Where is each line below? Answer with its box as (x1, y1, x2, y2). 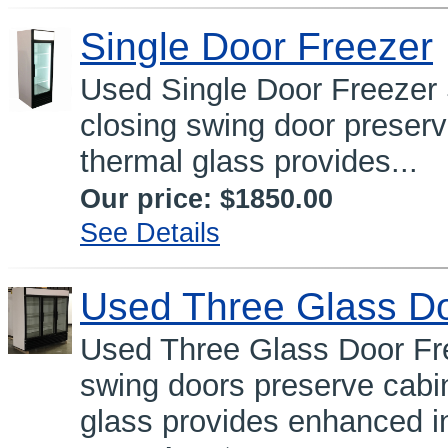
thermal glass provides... (80, 143, 418, 179)
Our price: (80, 182, 220, 214)
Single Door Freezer (80, 25, 433, 69)
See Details (80, 216, 220, 248)
